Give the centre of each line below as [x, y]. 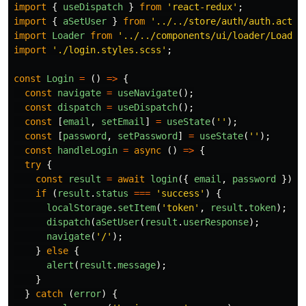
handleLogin [87, 150]
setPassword [148, 136]
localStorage [79, 207]
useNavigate [148, 93]
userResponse [216, 222]
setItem [137, 207]
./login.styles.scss [109, 50]
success [180, 193]
